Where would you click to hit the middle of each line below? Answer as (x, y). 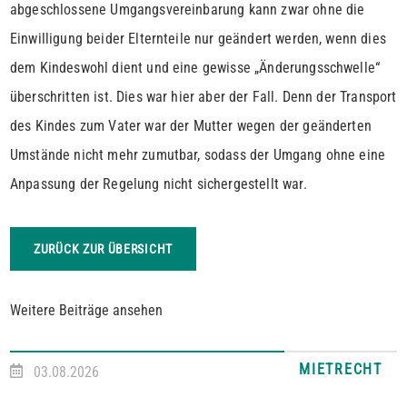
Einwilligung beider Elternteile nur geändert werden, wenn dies (198, 39)
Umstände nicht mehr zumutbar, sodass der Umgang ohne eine (198, 155)
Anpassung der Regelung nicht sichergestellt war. (159, 184)
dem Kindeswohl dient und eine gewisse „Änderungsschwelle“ (195, 68)
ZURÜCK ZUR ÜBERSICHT (103, 249)
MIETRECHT (341, 370)
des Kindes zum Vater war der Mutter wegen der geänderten (191, 126)
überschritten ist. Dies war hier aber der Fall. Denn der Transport (203, 97)
